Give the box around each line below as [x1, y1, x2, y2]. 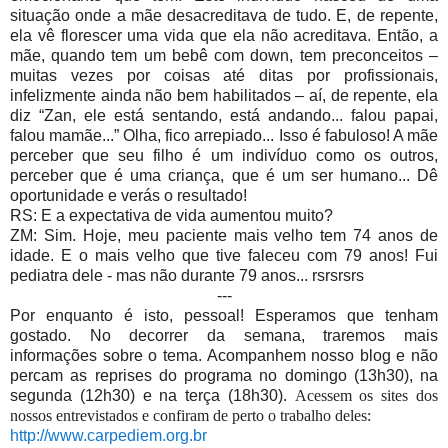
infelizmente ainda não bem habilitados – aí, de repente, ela [10, 87, 438, 105]
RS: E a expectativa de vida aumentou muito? [10, 207, 333, 225]
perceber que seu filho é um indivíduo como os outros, [10, 147, 438, 165]
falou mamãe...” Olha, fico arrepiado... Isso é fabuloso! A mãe [10, 127, 438, 145]
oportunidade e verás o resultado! [10, 187, 247, 205]
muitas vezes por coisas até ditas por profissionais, [10, 67, 438, 85]
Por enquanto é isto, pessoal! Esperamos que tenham [10, 307, 438, 325]
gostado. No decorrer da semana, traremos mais [10, 327, 438, 345]
